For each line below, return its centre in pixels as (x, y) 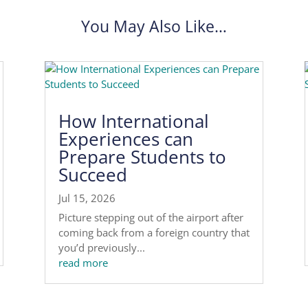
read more (83, 263)
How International (133, 121)
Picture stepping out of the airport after (151, 218)
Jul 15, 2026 (87, 198)
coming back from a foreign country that (154, 233)
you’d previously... (101, 248)
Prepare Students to (142, 157)
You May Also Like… (154, 26)
